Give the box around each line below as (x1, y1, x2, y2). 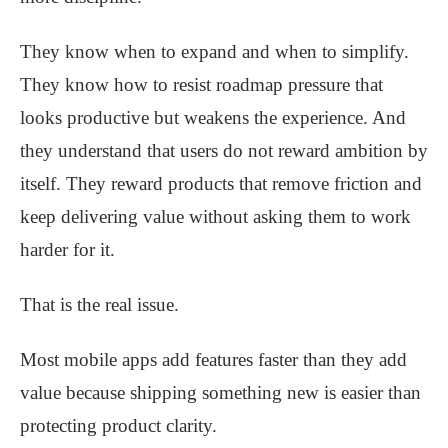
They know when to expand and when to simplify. (20, 41, 409, 63)
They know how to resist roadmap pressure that (20, 74, 383, 96)
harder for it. (20, 239, 115, 261)
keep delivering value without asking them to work (20, 206, 411, 228)
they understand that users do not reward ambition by (20, 140, 428, 162)
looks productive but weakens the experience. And (20, 107, 406, 129)
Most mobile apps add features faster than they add (20, 349, 407, 371)
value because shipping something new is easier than (20, 382, 421, 404)
